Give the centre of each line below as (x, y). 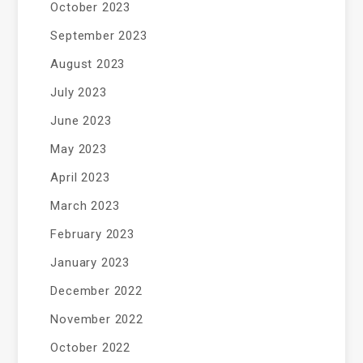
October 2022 (91, 348)
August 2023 (88, 64)
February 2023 (92, 234)
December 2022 (96, 291)
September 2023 (99, 36)
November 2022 (97, 319)
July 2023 (79, 92)
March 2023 (85, 206)
